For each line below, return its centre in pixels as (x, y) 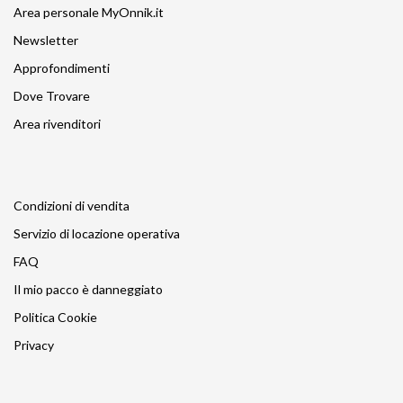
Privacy (34, 345)
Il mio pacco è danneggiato (88, 289)
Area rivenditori (57, 123)
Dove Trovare (52, 95)
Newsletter (46, 40)
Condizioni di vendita (72, 205)
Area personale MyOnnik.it (89, 12)
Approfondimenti (62, 67)
